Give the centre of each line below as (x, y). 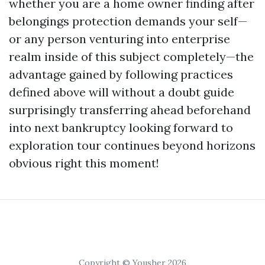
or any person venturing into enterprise (119, 39)
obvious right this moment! (84, 163)
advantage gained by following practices (121, 74)
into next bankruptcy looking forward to (121, 127)
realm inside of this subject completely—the (131, 56)
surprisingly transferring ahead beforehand (130, 110)
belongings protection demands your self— (128, 21)
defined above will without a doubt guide (122, 92)
